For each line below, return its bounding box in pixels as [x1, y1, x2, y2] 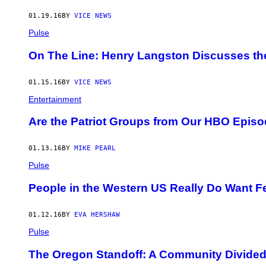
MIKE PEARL [74, 144, 116, 153]
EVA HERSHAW [74, 210, 120, 218]
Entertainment [28, 94, 81, 104]
